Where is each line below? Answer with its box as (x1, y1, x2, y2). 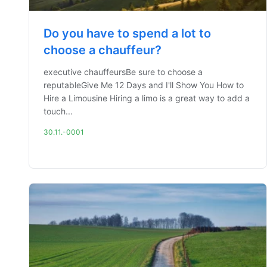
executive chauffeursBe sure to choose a (44, 67, 203, 77)
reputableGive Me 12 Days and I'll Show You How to (44, 80, 244, 90)
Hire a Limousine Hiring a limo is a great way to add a (44, 93, 250, 103)
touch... (44, 106, 73, 116)
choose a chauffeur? (44, 43, 162, 57)
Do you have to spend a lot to (44, 26, 211, 41)
